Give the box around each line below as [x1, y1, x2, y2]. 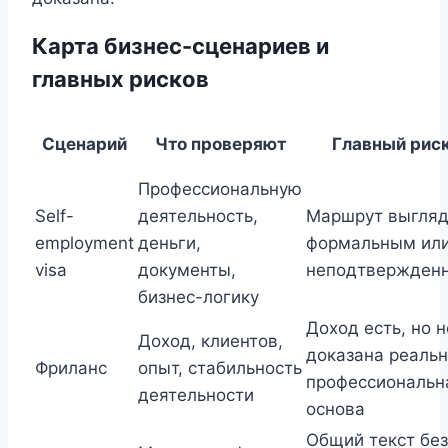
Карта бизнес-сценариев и [32, 33, 329, 60]
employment [35, 232, 134, 253]
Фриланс [35, 357, 107, 378]
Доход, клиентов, [138, 330, 283, 351]
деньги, [138, 232, 201, 253]
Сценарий [42, 133, 127, 154]
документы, [138, 259, 236, 280]
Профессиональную [138, 178, 302, 199]
